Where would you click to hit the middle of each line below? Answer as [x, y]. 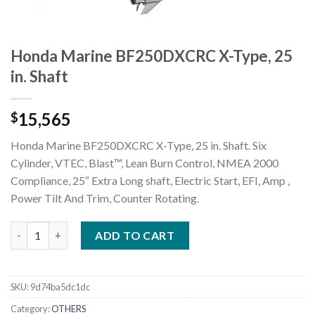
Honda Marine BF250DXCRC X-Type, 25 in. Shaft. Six [139, 145]
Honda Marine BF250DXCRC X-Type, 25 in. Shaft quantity [147, 229]
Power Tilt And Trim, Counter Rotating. [105, 198]
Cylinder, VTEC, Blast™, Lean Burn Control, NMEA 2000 [144, 162]
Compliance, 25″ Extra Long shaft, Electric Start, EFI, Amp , [150, 180]
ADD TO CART [135, 235]
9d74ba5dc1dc [60, 287]
